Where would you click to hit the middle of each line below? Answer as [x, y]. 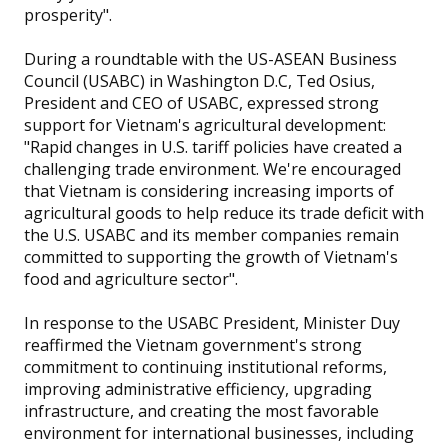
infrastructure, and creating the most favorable [201, 411]
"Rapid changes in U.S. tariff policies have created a [212, 147]
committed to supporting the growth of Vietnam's [210, 257]
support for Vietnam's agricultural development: [204, 125]
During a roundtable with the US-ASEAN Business [210, 59]
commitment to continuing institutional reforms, [205, 367]
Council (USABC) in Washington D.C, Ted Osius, [199, 81]
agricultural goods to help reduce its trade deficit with [223, 213]
